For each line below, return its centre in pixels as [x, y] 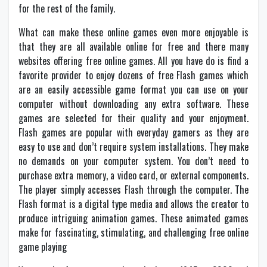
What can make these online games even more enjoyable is [133, 32]
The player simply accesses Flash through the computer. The [133, 190]
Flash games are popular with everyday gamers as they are [133, 132]
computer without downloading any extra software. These [133, 104]
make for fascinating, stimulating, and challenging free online [133, 232]
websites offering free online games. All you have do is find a [133, 61]
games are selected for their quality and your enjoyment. [133, 118]
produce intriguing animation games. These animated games [133, 218]
